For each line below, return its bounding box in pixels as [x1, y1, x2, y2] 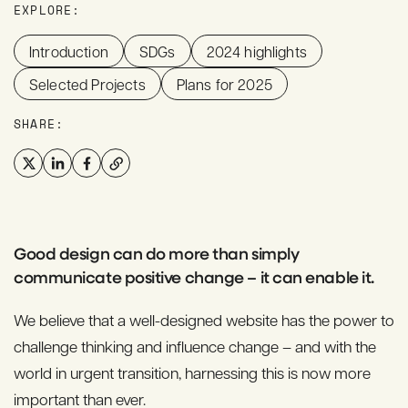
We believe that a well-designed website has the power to [14, 310, 394, 330]
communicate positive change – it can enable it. [14, 266, 374, 288]
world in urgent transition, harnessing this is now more [14, 362, 371, 382]
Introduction [29, 41, 108, 61]
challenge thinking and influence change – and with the [14, 336, 376, 356]
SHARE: [14, 116, 65, 132]
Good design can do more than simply [14, 242, 300, 264]
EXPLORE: [14, 2, 81, 18]
